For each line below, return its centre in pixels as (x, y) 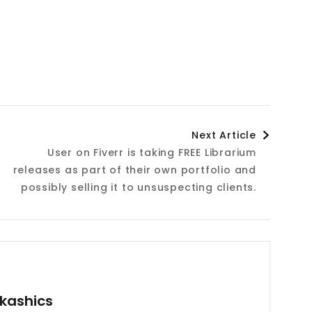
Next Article (224, 135)
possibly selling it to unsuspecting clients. (138, 187)
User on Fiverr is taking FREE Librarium (151, 153)
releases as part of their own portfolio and (134, 170)
